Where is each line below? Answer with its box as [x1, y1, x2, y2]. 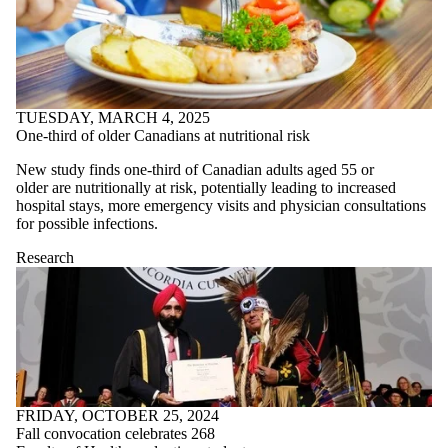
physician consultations [280, 197, 426, 215]
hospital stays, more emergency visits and [16, 197, 280, 215]
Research [16, 249, 74, 267]
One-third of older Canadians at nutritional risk [16, 127, 310, 145]
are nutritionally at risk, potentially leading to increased [52, 179, 396, 197]
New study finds [16, 161, 124, 179]
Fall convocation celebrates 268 [16, 425, 215, 443]
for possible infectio [16, 215, 140, 233]
